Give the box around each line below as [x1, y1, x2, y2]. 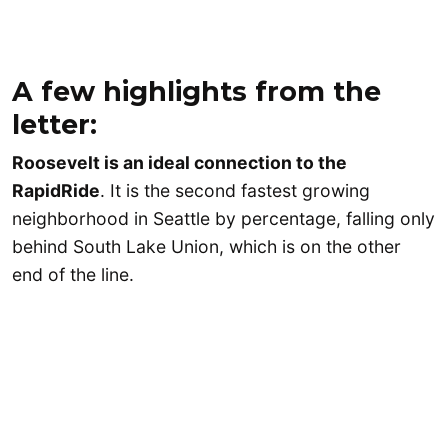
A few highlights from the [12, 75, 381, 109]
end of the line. [12, 264, 139, 286]
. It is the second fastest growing [100, 180, 370, 202]
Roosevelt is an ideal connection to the [12, 152, 347, 174]
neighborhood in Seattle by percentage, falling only [12, 208, 435, 230]
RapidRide [12, 180, 100, 202]
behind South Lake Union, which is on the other [12, 236, 401, 258]
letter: [12, 108, 97, 142]
